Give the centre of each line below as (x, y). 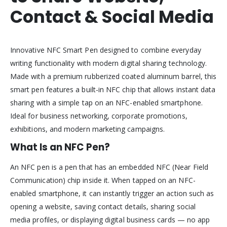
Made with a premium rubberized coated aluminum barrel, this (113, 76)
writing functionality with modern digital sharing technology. (109, 63)
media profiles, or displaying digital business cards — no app (110, 219)
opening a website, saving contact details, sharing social (103, 206)
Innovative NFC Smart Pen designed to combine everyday (106, 50)
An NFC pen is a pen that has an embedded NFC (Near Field (109, 167)
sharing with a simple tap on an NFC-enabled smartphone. (106, 102)
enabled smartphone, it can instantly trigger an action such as (112, 193)
